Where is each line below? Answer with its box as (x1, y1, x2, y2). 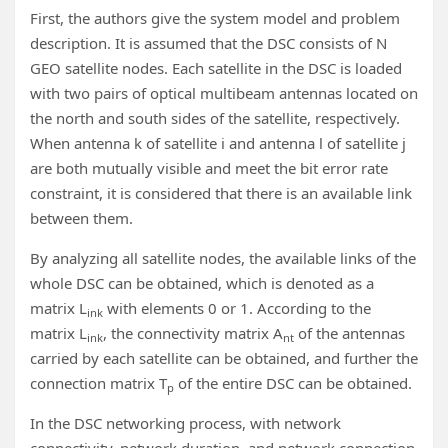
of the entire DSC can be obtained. (174, 373, 412, 394)
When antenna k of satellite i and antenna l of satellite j (30, 133, 406, 154)
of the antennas (294, 323, 405, 344)
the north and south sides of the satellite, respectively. (30, 108, 400, 129)
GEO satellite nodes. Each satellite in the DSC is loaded (30, 58, 402, 79)
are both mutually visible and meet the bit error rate (30, 158, 388, 179)
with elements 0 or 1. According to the (103, 298, 371, 319)
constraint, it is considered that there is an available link (30, 183, 412, 204)
